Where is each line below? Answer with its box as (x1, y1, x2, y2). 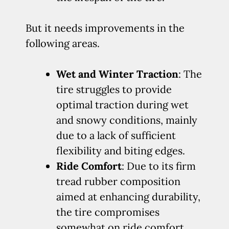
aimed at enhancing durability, (56, 190, 200, 203)
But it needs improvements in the (26, 21, 185, 34)
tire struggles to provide (56, 83, 172, 96)
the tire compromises (56, 205, 159, 218)
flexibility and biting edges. (56, 144, 185, 157)
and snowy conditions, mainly (56, 113, 197, 126)
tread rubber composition (56, 175, 180, 188)
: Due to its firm (122, 159, 196, 172)
